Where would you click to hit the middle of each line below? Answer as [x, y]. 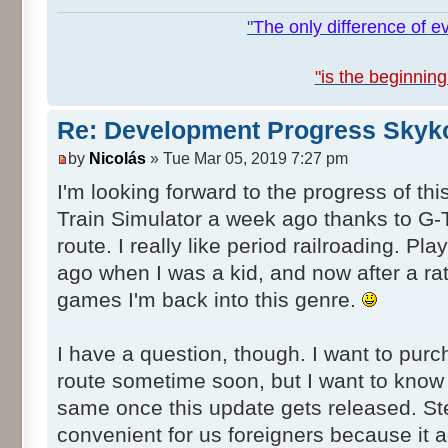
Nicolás [117, 157]
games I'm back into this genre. [209, 299]
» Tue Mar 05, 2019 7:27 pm [247, 157]
